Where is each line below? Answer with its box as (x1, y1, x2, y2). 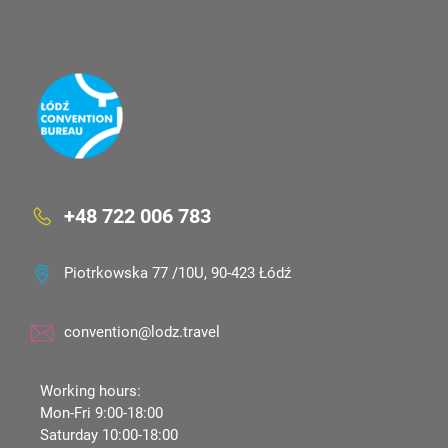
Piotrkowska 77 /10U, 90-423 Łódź (64, 263, 291, 282)
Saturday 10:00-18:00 (40, 425, 178, 444)
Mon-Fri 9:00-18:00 (40, 403, 163, 422)
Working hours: (40, 381, 141, 400)
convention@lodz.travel (64, 322, 220, 341)
